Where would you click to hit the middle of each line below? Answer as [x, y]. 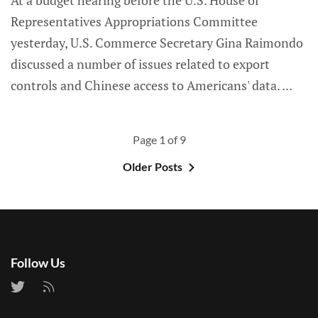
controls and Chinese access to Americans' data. [146, 86]
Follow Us [38, 263]
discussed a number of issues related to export [140, 64]
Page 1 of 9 [159, 140]
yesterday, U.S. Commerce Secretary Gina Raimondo [157, 43]
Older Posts [152, 167]
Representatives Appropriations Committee [134, 22]
